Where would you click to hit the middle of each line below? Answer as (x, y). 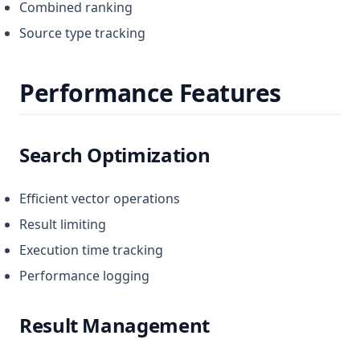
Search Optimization (115, 155)
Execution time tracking (91, 250)
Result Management (115, 325)
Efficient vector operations (100, 198)
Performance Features (150, 93)
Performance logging (84, 276)
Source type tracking (82, 33)
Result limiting (63, 224)
